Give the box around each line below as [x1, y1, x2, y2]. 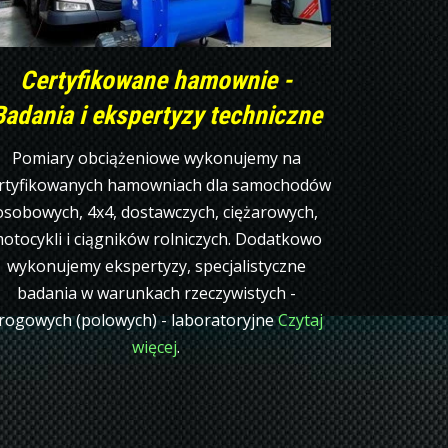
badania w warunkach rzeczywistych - [16, 281, 296, 304]
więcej [132, 335, 177, 358]
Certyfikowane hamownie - [20, 64, 292, 95]
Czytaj [278, 308, 323, 331]
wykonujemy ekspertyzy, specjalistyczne [6, 254, 306, 277]
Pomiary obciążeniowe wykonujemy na [11, 146, 301, 169]
